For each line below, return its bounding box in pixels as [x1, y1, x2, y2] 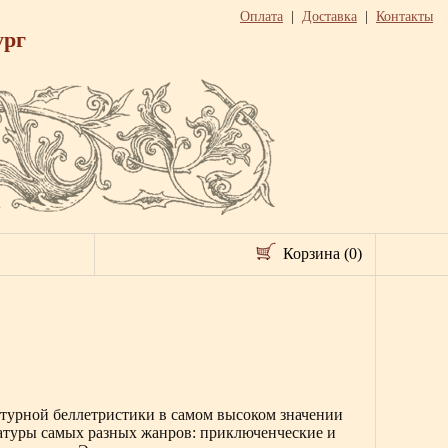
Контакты [376, 9, 433, 24]
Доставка [302, 9, 357, 24]
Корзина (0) [283, 245, 362, 262]
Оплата [240, 9, 283, 24]
